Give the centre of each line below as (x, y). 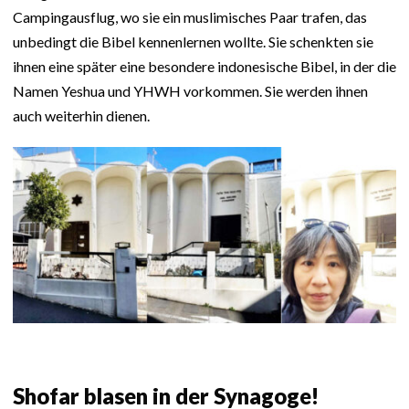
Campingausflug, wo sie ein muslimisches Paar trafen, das (190, 16)
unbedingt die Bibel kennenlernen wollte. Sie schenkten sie (193, 41)
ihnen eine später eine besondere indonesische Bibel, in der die (204, 66)
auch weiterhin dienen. (81, 115)
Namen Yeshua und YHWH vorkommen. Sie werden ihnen (190, 90)
